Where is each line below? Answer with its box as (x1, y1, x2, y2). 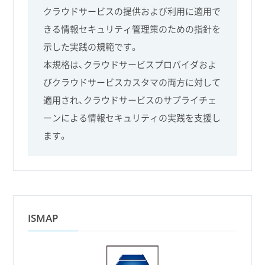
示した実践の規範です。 (43, 41, 139, 53)
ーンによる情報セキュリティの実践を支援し (43, 112, 221, 124)
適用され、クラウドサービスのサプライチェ (43, 94, 217, 106)
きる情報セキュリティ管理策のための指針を (43, 23, 221, 35)
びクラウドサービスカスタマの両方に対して (43, 76, 221, 89)
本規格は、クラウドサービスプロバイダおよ (43, 59, 217, 71)
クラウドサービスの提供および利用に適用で (43, 5, 221, 18)
